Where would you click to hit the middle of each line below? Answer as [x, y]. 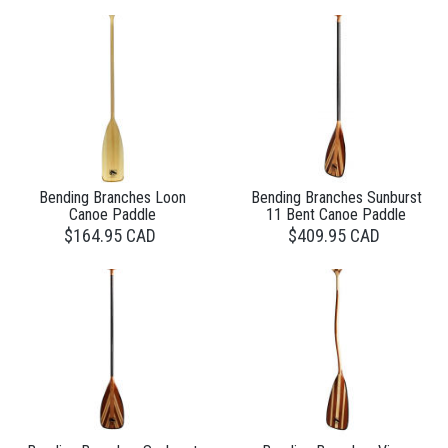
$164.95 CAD [109, 235]
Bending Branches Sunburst [336, 197]
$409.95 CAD [333, 235]
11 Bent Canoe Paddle [336, 214]
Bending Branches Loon [112, 197]
